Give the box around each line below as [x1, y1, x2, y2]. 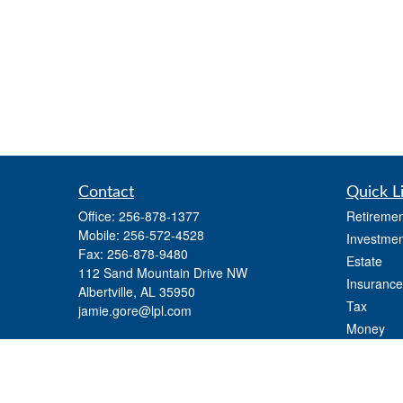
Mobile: [78, 226, 123, 245]
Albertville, [78, 282, 137, 301]
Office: [78, 207, 119, 226]
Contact [78, 184, 134, 201]
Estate [345, 252, 382, 271]
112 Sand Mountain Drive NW [78, 264, 247, 282]
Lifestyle [345, 342, 393, 361]
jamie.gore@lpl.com [78, 301, 192, 320]
